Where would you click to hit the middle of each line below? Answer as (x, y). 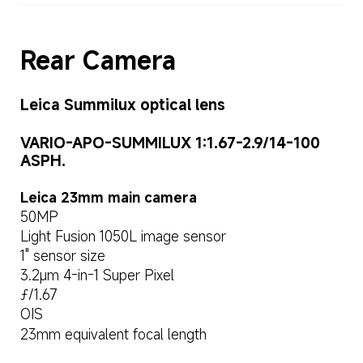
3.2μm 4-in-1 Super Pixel (97, 275)
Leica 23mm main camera (108, 197)
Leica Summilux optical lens (122, 104)
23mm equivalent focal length (113, 334)
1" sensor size (62, 256)
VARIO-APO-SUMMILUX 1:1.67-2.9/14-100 (172, 142)
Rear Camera (98, 60)
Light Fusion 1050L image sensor (123, 236)
